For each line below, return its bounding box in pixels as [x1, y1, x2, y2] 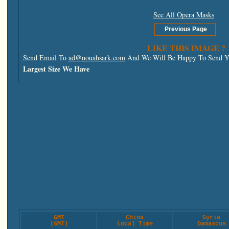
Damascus [197, 220, 226, 227]
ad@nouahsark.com [68, 52, 125, 62]
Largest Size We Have [22, 63, 89, 74]
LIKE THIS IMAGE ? [147, 41, 225, 54]
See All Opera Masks [153, 9, 214, 19]
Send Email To [22, 52, 68, 62]
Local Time [117, 220, 153, 227]
